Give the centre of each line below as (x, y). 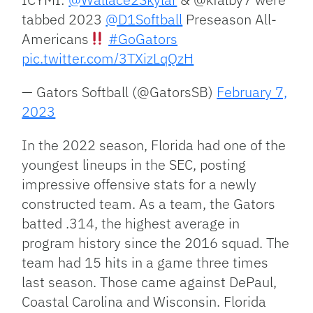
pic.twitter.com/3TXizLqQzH (108, 58)
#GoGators (143, 38)
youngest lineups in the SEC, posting (134, 164)
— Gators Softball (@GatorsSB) (119, 92)
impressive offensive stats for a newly (139, 184)
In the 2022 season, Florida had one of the (154, 145)
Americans (56, 38)
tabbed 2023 (64, 19)
